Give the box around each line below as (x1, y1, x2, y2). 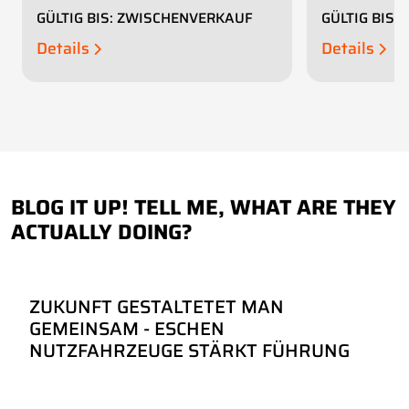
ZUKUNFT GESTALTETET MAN (29, 291, 284, 321)
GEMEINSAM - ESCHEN (29, 313, 225, 343)
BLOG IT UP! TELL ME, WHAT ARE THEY (11, 190, 396, 224)
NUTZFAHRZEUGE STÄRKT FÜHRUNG (29, 335, 350, 365)
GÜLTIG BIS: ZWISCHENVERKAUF (37, 6, 253, 29)
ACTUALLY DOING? (11, 215, 193, 248)
